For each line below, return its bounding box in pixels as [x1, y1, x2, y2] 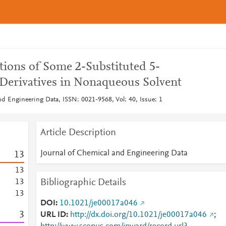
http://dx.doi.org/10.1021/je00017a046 [70, 211, 207, 219]
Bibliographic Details [40, 178, 126, 188]
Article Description [40, 128, 116, 138]
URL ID [40, 211, 66, 219]
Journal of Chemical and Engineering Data [40, 149, 188, 157]
